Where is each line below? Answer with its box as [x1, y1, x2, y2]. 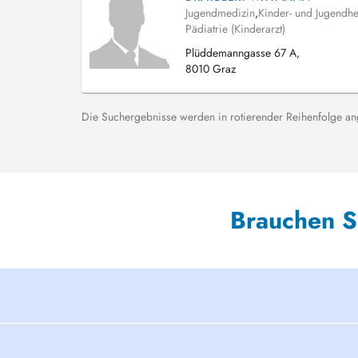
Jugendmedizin [185, 5, 255, 21]
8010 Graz [185, 61, 236, 77]
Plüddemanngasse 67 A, [185, 45, 300, 61]
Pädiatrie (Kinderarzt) [185, 21, 285, 37]
